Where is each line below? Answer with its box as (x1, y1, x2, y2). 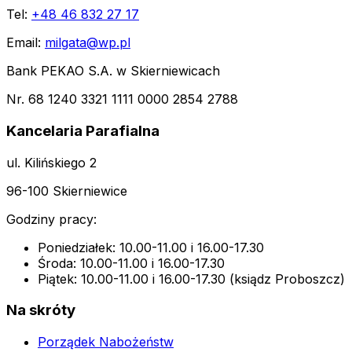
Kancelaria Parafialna (6, 121, 159, 140)
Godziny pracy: (6, 211, 97, 227)
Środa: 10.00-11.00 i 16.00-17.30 (38, 255, 225, 271)
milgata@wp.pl (45, 35, 130, 51)
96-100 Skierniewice (6, 182, 127, 199)
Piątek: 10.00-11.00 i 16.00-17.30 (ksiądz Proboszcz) (38, 270, 345, 287)
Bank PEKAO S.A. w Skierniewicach (6, 63, 220, 79)
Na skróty (6, 301, 75, 320)
